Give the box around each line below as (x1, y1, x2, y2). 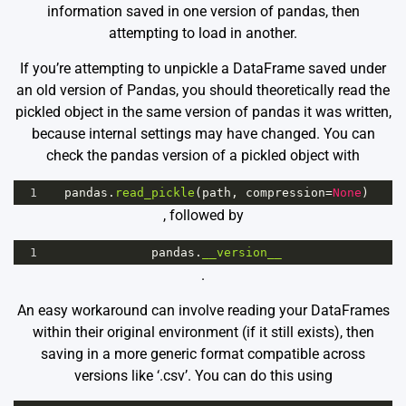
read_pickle (114, 185, 195, 199)
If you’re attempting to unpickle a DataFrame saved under (20, 59, 386, 77)
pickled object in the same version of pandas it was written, (14, 102, 391, 121)
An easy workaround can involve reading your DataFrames (16, 301, 390, 319)
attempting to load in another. (109, 24, 297, 42)
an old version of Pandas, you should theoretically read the (16, 81, 390, 99)
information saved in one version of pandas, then (46, 2, 360, 20)
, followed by (162, 206, 244, 224)
